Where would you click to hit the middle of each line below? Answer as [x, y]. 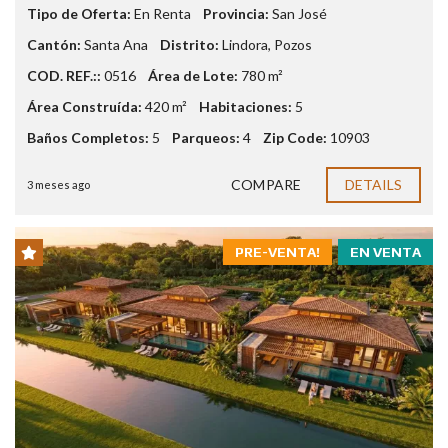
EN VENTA [385, 251]
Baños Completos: [88, 137]
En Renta [162, 13]
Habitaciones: [245, 106]
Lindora [245, 44]
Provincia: [236, 13]
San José [299, 13]
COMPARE [266, 184]
